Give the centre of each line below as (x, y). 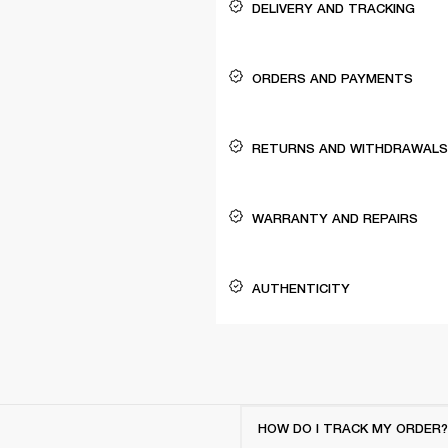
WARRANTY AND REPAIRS (335, 218)
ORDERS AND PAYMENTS (332, 78)
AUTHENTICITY (301, 288)
